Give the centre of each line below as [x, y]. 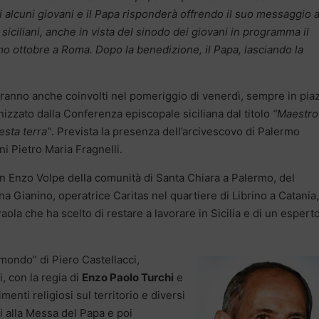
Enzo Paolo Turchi [128, 277]
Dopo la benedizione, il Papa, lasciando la [199, 49]
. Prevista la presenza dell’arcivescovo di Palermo [176, 131]
